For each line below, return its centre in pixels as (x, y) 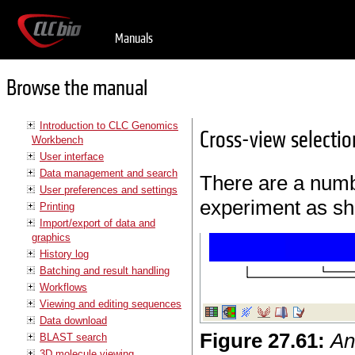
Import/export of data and (97, 223)
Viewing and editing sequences (111, 303)
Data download (73, 320)
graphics (51, 237)
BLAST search (73, 337)
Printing (57, 206)
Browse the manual (77, 89)
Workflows (63, 287)
